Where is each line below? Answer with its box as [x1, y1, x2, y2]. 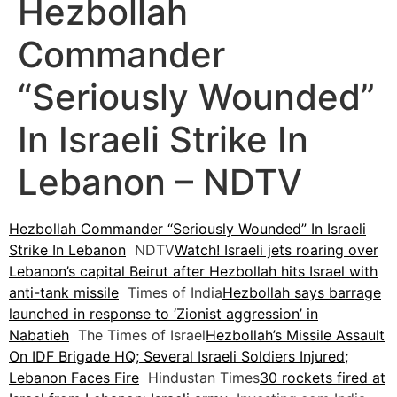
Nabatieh [9, 326, 69, 345]
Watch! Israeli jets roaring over [175, 241, 378, 260]
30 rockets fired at [260, 369, 385, 387]
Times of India [119, 284, 222, 302]
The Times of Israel [69, 326, 206, 345]
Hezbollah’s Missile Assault [206, 326, 385, 345]
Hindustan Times [139, 369, 260, 387]
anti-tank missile [9, 284, 119, 302]
